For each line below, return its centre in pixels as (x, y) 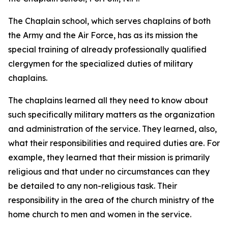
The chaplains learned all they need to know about (108, 100)
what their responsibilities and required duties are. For (114, 143)
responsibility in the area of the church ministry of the (111, 200)
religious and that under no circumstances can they (109, 172)
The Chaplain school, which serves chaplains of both (109, 21)
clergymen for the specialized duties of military (101, 64)
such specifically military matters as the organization (111, 115)
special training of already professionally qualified (107, 49)
